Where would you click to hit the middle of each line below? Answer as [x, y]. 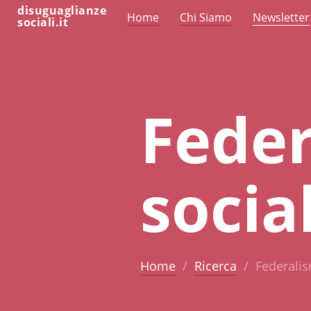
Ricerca [215, 266]
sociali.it [43, 22]
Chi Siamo [206, 17]
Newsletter [281, 17]
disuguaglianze [62, 10]
